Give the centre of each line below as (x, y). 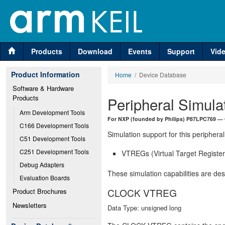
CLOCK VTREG (142, 192)
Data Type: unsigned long (144, 207)
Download (95, 51)
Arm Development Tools (52, 112)
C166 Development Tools (54, 125)
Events (140, 51)
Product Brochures (40, 191)
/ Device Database (159, 75)
